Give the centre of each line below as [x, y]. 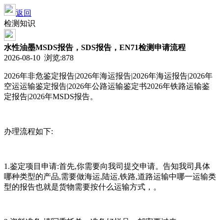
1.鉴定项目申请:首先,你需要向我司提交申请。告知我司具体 [107, 166]
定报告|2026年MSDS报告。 [51, 96]
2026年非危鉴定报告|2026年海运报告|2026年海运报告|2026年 [108, 76]
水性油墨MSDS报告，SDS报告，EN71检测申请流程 [95, 47]
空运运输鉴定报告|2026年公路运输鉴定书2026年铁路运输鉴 [107, 86]
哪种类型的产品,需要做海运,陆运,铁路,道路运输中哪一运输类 [110, 177]
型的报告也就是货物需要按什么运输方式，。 [82, 187]
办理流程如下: [28, 131]
